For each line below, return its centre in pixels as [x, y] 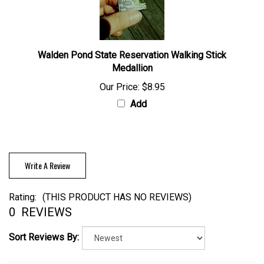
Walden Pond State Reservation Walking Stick [132, 56]
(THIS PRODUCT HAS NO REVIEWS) [117, 197]
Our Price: [119, 88]
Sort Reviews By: [44, 238]
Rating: [23, 197]
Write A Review [47, 166]
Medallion [132, 69]
